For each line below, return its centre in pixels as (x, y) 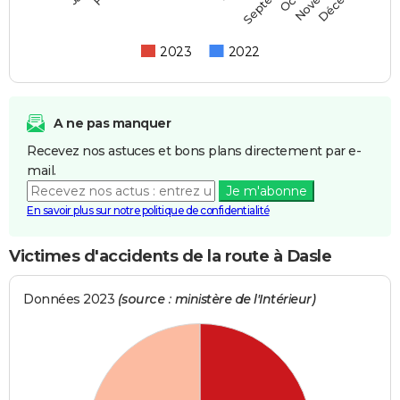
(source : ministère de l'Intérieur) (217, 300)
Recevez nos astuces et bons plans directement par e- (194, 150)
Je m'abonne (266, 191)
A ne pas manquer (112, 123)
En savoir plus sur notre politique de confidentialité (148, 210)
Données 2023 (71, 300)
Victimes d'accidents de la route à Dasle (170, 256)
